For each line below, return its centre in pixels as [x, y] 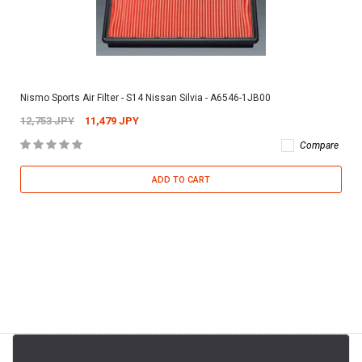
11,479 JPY [112, 121]
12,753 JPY [47, 121]
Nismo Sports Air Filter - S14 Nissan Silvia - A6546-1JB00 [145, 98]
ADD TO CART [181, 180]
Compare [319, 146]
